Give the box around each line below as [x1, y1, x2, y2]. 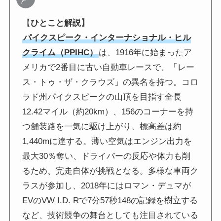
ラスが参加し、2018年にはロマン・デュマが [22, 181, 191, 191]
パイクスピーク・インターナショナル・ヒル [23, 33, 191, 43]
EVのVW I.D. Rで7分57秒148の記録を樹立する [22, 196, 198, 206]
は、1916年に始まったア [99, 48, 192, 58]
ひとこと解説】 [31, 18, 90, 28]
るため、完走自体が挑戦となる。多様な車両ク [22, 166, 199, 176]
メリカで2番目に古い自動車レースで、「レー [22, 63, 195, 73]
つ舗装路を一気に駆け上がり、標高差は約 [22, 122, 182, 132]
